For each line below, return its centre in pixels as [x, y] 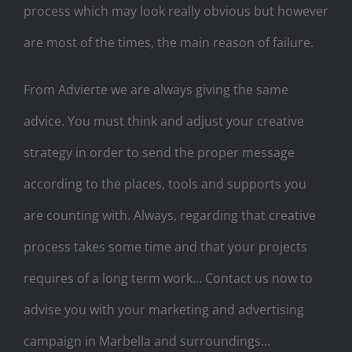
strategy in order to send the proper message [159, 152]
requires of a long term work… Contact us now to [168, 278]
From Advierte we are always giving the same [156, 89]
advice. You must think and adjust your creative [164, 121]
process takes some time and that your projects [165, 246]
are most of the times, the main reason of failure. [169, 42]
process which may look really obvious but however [176, 11]
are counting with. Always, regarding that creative [170, 215]
